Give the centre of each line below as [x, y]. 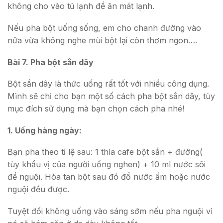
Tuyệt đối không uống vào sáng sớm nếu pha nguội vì [110, 211]
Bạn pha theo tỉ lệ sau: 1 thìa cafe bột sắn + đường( [105, 152]
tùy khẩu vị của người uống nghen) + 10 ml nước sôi [107, 165]
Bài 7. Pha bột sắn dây [51, 62]
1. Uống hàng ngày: [45, 130]
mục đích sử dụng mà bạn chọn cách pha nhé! [96, 109]
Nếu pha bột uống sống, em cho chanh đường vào [104, 28]
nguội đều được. [38, 189]
